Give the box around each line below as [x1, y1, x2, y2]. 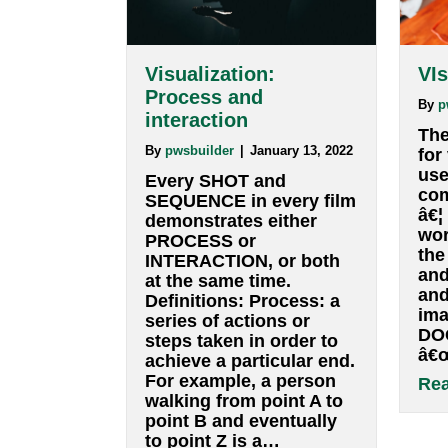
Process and [159, 272, 290, 297]
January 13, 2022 [274, 334, 388, 352]
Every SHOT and [159, 364, 315, 387]
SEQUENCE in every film [159, 386, 392, 409]
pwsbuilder [181, 334, 258, 352]
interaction [159, 297, 273, 322]
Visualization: [159, 246, 303, 272]
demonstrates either [159, 408, 349, 431]
